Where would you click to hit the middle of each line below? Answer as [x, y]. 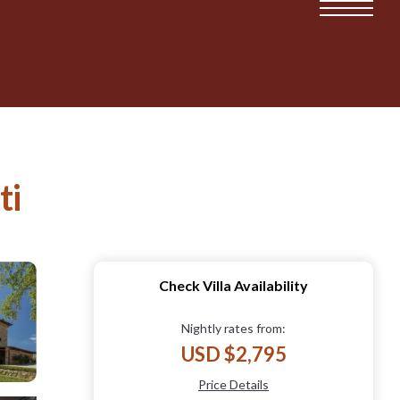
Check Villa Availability [233, 285]
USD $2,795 [233, 354]
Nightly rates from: [233, 328]
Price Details [233, 384]
